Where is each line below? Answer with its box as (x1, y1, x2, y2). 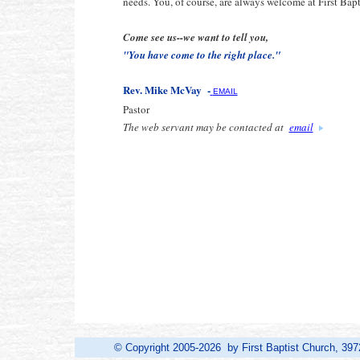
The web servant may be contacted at (122, 120, 289, 134)
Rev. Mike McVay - (122, 82, 211, 97)
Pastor (122, 102, 149, 117)
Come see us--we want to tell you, (122, 30, 268, 44)
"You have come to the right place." (122, 47, 280, 62)
